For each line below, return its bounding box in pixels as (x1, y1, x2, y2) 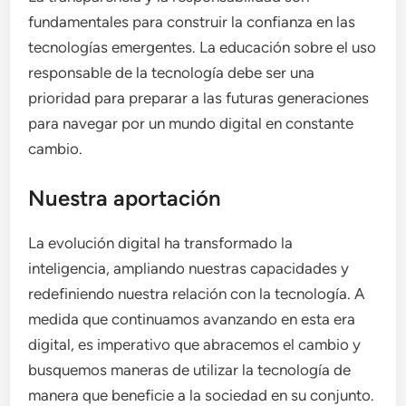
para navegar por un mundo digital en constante (28, 113, 354, 132)
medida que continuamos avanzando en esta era (28, 310, 356, 328)
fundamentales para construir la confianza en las (28, 12, 356, 31)
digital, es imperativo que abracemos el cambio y (28, 335, 362, 353)
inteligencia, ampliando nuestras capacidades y (28, 259, 350, 277)
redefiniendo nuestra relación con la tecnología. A (28, 285, 366, 303)
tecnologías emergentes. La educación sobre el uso (28, 37, 377, 56)
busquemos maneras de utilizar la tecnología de (28, 361, 352, 379)
